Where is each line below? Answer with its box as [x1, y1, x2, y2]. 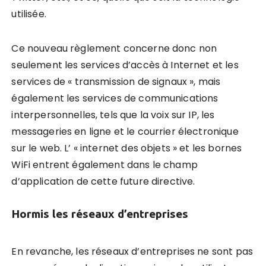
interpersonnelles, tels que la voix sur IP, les [11, 107, 215, 122]
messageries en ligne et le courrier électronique [11, 124, 239, 138]
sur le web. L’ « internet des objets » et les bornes [11, 141, 242, 155]
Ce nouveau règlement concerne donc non [11, 41, 217, 55]
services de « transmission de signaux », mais [11, 74, 221, 88]
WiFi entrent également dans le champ [11, 157, 198, 172]
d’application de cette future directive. [11, 174, 195, 188]
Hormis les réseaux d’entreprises [11, 207, 189, 220]
